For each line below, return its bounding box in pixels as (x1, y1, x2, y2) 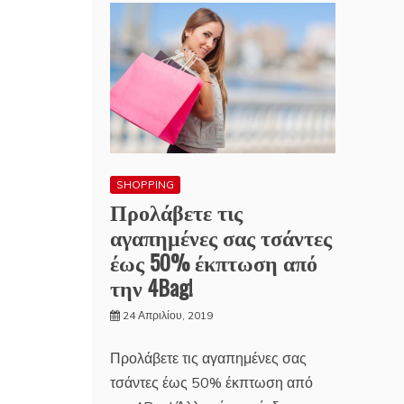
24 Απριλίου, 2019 (123, 308, 213, 322)
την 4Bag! (110, 270, 193, 303)
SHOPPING (116, 177, 174, 191)
